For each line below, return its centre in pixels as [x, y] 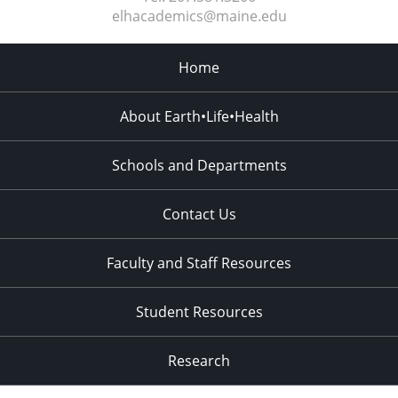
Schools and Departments [199, 166]
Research [199, 361]
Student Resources [199, 312]
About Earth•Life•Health [199, 117]
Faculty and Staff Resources [199, 263]
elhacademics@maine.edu [199, 16]
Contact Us [199, 215]
